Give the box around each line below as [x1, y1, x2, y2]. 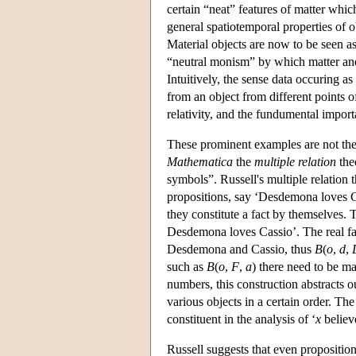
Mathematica [167, 154, 233, 168]
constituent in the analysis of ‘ [167, 311, 315, 326]
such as [167, 259, 207, 273]
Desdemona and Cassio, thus [167, 242, 315, 256]
